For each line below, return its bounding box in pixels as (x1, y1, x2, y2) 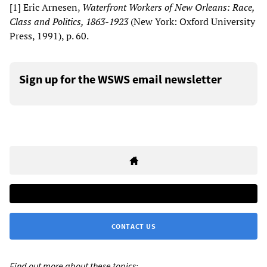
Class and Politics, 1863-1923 (10, 15, 128, 29)
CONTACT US (111, 222, 156, 231)
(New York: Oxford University (128, 15, 255, 29)
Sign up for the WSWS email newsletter (19, 72, 222, 87)
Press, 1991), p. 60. (10, 29, 89, 43)
